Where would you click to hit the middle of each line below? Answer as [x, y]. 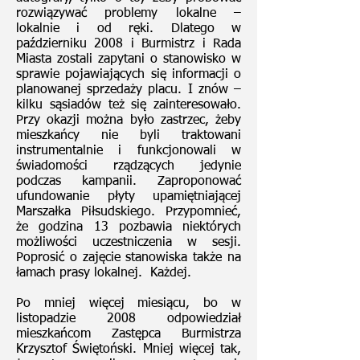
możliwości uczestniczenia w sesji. [129, 243]
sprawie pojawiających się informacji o [129, 75]
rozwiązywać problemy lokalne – [129, 14]
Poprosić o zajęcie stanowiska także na [129, 258]
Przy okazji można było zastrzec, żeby [129, 121]
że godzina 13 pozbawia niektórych [129, 227]
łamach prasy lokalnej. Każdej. [104, 273]
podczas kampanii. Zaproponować [129, 182]
